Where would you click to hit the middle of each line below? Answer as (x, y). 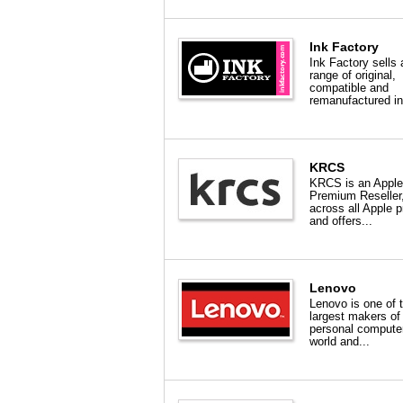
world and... (340, 341)
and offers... (341, 221)
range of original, (353, 75)
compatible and (349, 88)
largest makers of (355, 316)
